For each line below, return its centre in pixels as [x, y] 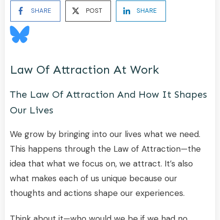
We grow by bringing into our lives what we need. [105, 134]
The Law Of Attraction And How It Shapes [108, 94]
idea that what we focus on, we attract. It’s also [101, 163]
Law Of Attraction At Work [84, 69]
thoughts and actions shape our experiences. [97, 193]
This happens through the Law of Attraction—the [105, 149]
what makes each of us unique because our [94, 178]
